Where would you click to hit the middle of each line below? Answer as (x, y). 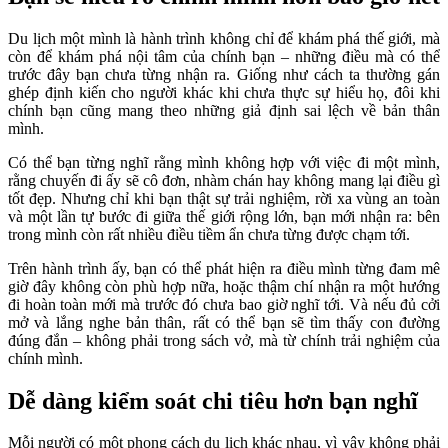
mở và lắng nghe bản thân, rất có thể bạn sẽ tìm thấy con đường (224, 322)
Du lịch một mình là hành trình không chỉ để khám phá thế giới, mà (224, 38)
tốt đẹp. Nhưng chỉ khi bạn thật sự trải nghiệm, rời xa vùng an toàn (224, 198)
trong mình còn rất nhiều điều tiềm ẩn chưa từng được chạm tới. (209, 234)
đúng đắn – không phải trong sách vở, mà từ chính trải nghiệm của (224, 340)
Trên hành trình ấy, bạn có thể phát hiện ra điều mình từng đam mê (224, 268)
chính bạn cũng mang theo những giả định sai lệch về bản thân (224, 110)
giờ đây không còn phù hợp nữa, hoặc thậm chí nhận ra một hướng (224, 286)
